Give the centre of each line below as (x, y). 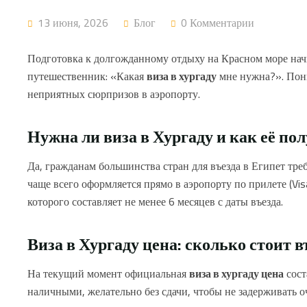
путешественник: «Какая (87, 76)
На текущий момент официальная (108, 273)
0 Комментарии (218, 23)
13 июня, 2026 (72, 23)
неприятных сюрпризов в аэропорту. (114, 94)
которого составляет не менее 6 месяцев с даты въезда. (155, 201)
